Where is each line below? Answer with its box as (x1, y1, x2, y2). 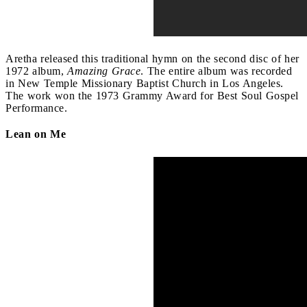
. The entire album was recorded (140, 64, 292, 77)
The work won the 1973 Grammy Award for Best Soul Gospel (5, 89, 299, 101)
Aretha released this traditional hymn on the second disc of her (5, 52, 299, 64)
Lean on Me (5, 127, 66, 140)
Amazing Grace (67, 64, 140, 77)
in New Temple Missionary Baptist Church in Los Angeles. (5, 77, 284, 89)
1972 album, (5, 64, 67, 77)
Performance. (5, 101, 67, 114)
